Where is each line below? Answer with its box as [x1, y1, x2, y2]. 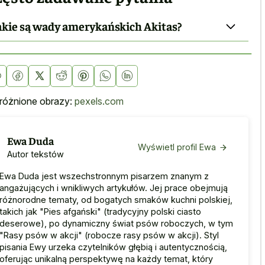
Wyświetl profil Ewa [138, 142, 216, 153]
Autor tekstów [7, 148, 64, 159]
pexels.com [75, 95, 124, 108]
